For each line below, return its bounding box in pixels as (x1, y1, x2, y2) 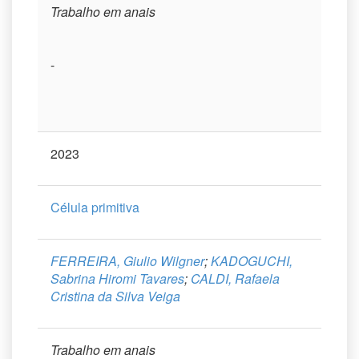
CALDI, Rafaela (191, 269, 280, 288)
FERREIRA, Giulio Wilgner (50, 252, 204, 270)
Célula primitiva (50, 198, 139, 216)
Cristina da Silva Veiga (50, 287, 180, 305)
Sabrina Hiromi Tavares (50, 269, 184, 288)
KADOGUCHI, (211, 252, 292, 270)
